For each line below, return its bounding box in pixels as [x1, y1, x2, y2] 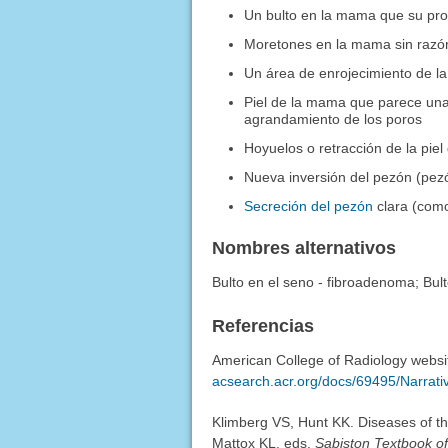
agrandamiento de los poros [244, 111, 423, 128]
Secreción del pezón [244, 198, 374, 215]
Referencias [211, 316, 314, 337]
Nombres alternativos [211, 238, 396, 259]
